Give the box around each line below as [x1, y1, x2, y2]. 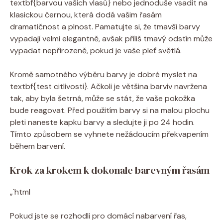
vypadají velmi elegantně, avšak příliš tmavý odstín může [10, 33, 213, 44]
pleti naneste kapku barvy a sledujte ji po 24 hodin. [10, 116, 195, 127]
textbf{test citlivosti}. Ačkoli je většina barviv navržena [10, 81, 207, 92]
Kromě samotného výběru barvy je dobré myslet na [10, 69, 197, 80]
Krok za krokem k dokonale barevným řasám [10, 163, 210, 177]
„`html [10, 186, 30, 197]
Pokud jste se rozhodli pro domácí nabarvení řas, [10, 210, 187, 221]
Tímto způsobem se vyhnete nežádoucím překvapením [10, 128, 209, 139]
